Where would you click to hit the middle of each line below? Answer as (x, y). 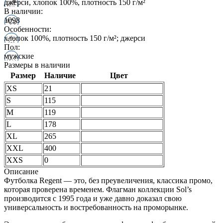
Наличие (60, 75)
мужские (19, 56)
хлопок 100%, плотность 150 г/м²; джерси (75, 38)
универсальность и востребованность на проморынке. (96, 207)
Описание (21, 171)
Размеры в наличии (37, 65)
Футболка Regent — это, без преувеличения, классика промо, (108, 180)
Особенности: (28, 29)
